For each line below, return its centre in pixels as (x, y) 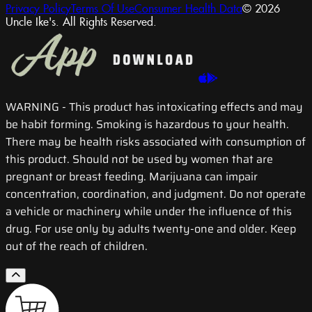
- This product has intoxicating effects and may (182, 107)
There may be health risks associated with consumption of (156, 142)
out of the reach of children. (77, 247)
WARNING (32, 107)
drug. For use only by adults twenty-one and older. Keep (151, 229)
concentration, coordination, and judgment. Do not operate (156, 194)
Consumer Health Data (188, 10)
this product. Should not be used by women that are (139, 159)
